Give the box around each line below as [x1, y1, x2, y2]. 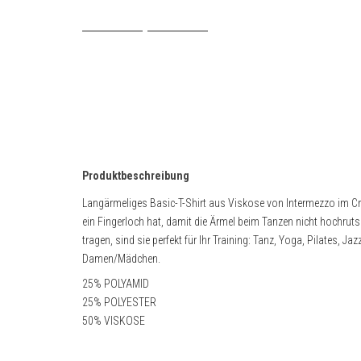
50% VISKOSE [82, 314, 145, 327]
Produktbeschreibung [82, 169, 189, 182]
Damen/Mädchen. [82, 252, 160, 265]
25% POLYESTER [82, 296, 156, 309]
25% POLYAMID [82, 277, 149, 290]
